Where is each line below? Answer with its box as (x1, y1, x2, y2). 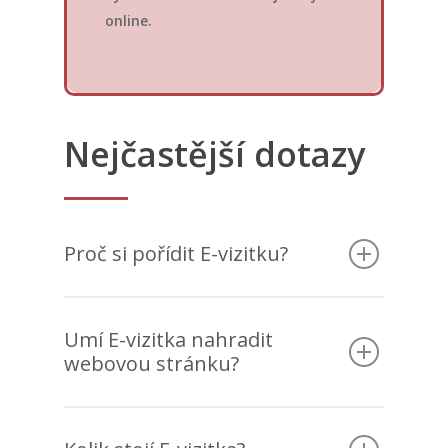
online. (105, 10, 153, 30)
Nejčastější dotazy (64, 131, 365, 178)
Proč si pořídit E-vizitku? (64, 240, 288, 268)
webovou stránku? (64, 350, 239, 378)
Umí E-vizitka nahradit (64, 326, 273, 354)
